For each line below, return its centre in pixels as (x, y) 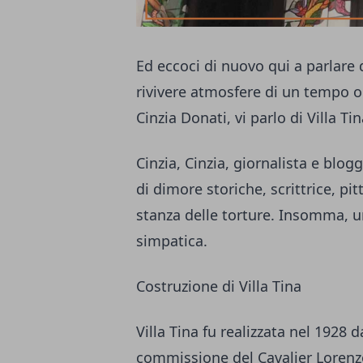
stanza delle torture (203, 215)
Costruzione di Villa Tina (219, 286)
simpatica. (172, 241)
